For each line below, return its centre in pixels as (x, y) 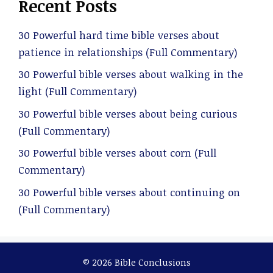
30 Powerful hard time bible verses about (119, 35)
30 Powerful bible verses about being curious (128, 113)
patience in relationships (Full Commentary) (128, 52)
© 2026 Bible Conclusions (136, 262)
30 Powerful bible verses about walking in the (131, 74)
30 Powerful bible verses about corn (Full (117, 153)
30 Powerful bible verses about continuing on (129, 192)
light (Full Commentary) (77, 91)
